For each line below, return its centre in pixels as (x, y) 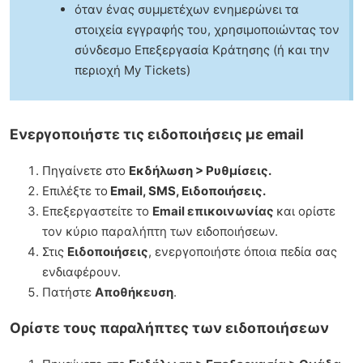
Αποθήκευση (134, 292)
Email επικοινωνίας (214, 211)
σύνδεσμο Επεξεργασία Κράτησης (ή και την (202, 49)
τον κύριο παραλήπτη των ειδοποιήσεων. (160, 231)
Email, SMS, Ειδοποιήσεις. (187, 190)
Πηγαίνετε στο (85, 170)
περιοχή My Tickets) (132, 70)
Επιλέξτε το (75, 190)
